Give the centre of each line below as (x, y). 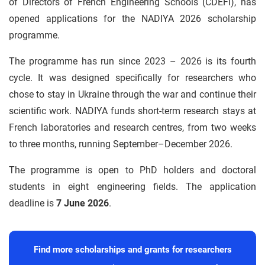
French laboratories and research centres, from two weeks (132, 127)
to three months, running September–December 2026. (121, 144)
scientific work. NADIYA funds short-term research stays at (132, 111)
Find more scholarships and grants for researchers (132, 250)
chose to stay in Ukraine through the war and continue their (132, 94)
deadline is (33, 203)
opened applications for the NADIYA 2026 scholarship (132, 19)
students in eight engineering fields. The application (132, 187)
